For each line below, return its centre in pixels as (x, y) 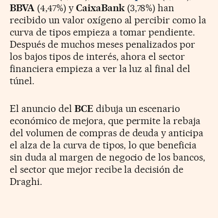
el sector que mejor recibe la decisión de (97, 170)
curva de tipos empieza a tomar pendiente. (103, 32)
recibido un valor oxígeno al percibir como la (108, 20)
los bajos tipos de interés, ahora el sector (98, 57)
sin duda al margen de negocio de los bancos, (108, 157)
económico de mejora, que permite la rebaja (105, 121)
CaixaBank (100, 8)
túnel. (22, 81)
